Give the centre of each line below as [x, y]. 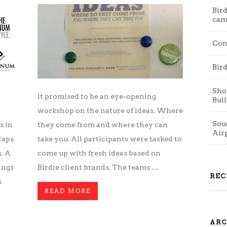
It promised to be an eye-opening [97, 96]
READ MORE [68, 191]
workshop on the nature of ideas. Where [110, 110]
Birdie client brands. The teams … [98, 167]
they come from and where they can [103, 125]
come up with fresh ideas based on [99, 153]
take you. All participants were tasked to [110, 139]
